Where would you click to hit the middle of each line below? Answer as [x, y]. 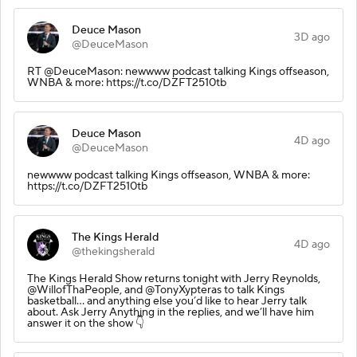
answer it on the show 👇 [86, 323]
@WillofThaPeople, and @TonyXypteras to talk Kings [156, 290]
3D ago [312, 37]
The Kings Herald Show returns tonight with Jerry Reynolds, [174, 279]
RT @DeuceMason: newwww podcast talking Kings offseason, [178, 71]
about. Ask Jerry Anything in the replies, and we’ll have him [171, 312]
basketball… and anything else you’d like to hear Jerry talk [167, 301]
